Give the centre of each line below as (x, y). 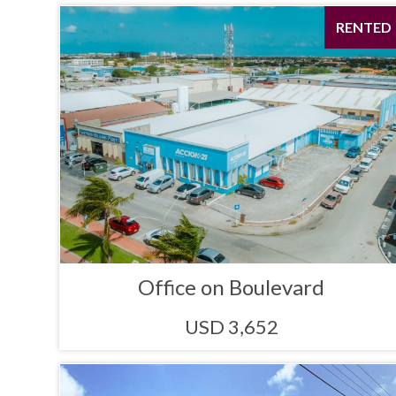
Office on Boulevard (232, 286)
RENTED (363, 27)
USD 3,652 (231, 326)
